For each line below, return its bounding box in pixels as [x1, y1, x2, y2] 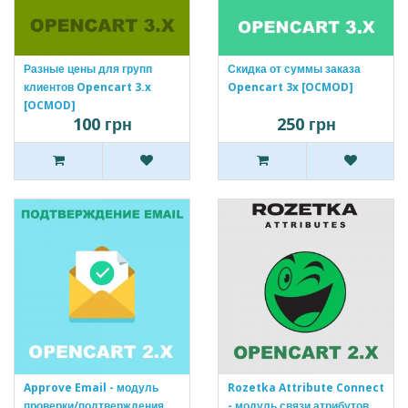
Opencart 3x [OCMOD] [228, 79, 353, 96]
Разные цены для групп [24, 61, 152, 77]
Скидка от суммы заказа [228, 61, 361, 77]
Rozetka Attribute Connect [228, 380, 384, 396]
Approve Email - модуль [24, 380, 158, 396]
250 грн [276, 113, 336, 136]
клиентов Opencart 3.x [24, 79, 151, 96]
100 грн [72, 113, 132, 136]
